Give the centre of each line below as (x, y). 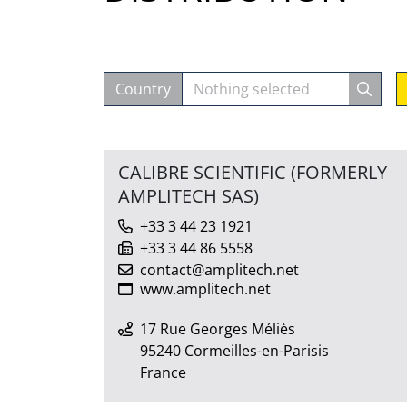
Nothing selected (252, 89)
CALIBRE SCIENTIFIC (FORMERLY (253, 172)
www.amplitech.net (205, 288)
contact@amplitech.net (219, 269)
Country (143, 89)
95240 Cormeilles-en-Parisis (234, 350)
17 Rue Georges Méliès (218, 328)
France (163, 372)
